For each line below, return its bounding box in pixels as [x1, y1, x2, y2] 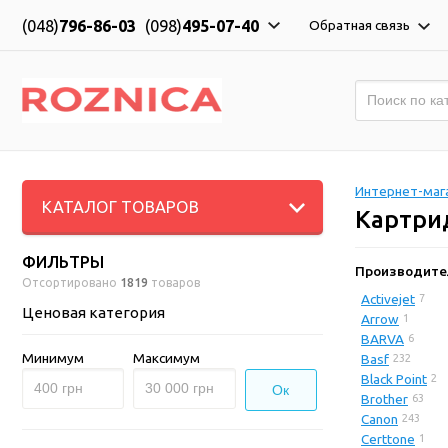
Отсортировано [22, 276, 120, 289]
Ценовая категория [22, 304, 165, 321]
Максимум [133, 350, 201, 366]
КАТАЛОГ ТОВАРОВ [42, 198, 199, 216]
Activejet [361, 291, 415, 308]
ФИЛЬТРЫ [22, 253, 104, 271]
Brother [361, 391, 408, 408]
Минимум [22, 350, 84, 366]
